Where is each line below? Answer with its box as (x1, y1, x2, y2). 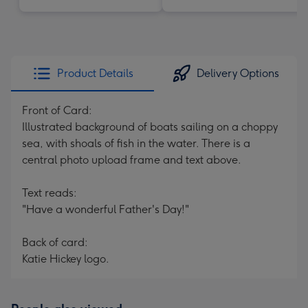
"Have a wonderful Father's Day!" (22, 203, 189, 216)
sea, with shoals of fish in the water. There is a (22, 137, 250, 150)
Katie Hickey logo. (22, 252, 109, 265)
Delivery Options (197, 67, 279, 80)
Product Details (56, 67, 133, 80)
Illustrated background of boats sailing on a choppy (22, 120, 278, 133)
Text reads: (22, 186, 77, 199)
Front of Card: (22, 104, 92, 117)
